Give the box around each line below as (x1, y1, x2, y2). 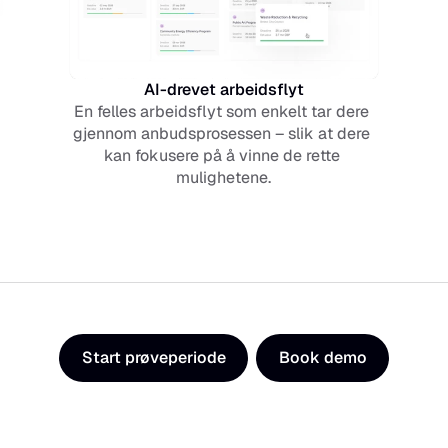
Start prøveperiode (82, 347, 226, 368)
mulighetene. (176, 167, 272, 188)
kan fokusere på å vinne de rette (103, 145, 340, 166)
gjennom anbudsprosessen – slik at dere (73, 123, 371, 144)
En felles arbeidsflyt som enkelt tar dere (74, 101, 370, 122)
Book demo (279, 347, 367, 368)
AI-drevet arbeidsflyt (143, 79, 304, 100)
